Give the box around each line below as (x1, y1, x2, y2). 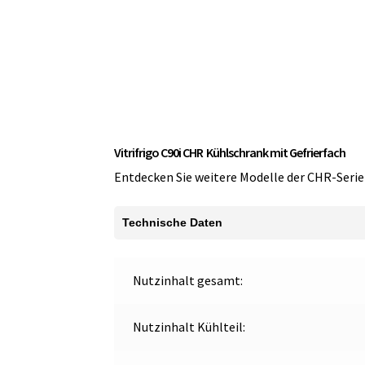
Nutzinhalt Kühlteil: (132, 319, 245, 336)
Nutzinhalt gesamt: (132, 272, 243, 289)
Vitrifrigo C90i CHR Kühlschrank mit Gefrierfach (114, 144, 348, 161)
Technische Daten (122, 215, 223, 229)
